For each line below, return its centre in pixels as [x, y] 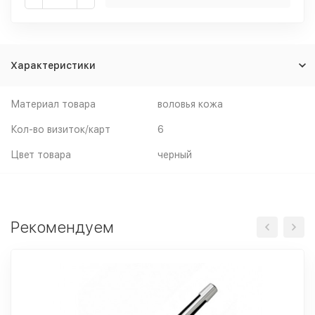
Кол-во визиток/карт [60, 129]
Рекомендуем [62, 227]
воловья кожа [190, 104]
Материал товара [53, 104]
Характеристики [53, 65]
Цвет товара [41, 155]
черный [175, 155]
